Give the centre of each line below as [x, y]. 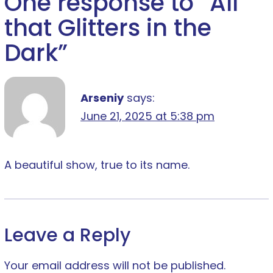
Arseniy [102, 98]
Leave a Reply [67, 236]
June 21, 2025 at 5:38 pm [147, 116]
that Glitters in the [108, 28]
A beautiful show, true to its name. [97, 165]
